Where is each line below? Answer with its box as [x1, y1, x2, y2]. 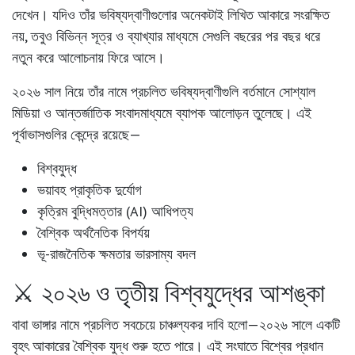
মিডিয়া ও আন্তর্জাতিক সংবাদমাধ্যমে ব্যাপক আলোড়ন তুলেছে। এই [12, 104, 311, 123]
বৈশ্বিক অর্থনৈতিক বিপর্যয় [37, 223, 150, 242]
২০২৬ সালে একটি [259, 315, 340, 334]
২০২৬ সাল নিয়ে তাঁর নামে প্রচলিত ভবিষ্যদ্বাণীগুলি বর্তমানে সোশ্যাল [12, 82, 315, 101]
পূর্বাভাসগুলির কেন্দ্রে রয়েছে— [12, 125, 141, 144]
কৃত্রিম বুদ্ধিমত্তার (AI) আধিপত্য [37, 202, 193, 221]
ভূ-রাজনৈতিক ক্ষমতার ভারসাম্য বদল [37, 245, 196, 264]
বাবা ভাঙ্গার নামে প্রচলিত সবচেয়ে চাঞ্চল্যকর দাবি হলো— [12, 315, 259, 334]
